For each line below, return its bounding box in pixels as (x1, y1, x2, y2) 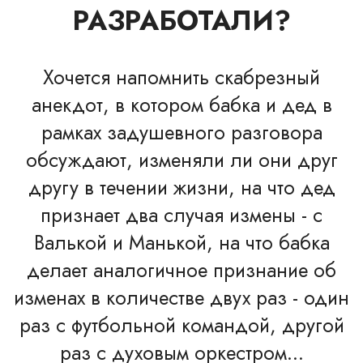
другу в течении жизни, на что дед (28, 173, 335, 202)
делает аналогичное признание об (27, 256, 336, 284)
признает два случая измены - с (41, 201, 322, 229)
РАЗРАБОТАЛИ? (72, 2, 291, 40)
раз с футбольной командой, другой (19, 311, 344, 340)
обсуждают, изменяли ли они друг (25, 146, 338, 174)
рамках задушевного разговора (41, 118, 322, 147)
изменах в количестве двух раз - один (14, 284, 349, 312)
